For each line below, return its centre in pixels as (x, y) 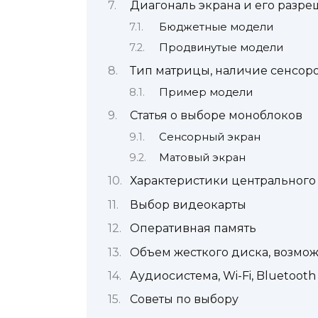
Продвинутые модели (221, 48)
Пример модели (205, 92)
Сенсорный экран (209, 137)
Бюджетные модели (216, 27)
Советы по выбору (184, 300)
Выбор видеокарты (188, 204)
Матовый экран (202, 158)
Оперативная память (193, 229)
